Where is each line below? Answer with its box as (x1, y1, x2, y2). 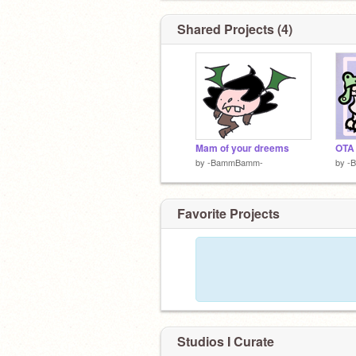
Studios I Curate (177, 331, 274, 350)
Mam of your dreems (195, 141, 289, 155)
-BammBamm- (207, 156, 263, 168)
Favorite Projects (177, 203, 280, 222)
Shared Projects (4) (177, 20, 292, 38)
